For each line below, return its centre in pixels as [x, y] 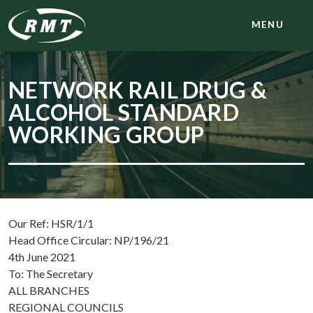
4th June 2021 [42, 257]
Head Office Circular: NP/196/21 [89, 240]
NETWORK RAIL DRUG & [138, 90]
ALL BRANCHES [49, 291]
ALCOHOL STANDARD [124, 112]
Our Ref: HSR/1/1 [51, 224]
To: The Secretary [51, 274]
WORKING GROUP [107, 135]
